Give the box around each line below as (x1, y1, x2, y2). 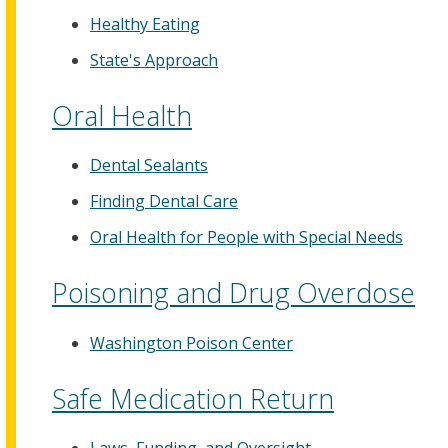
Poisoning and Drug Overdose (52, 274, 415, 312)
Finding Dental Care (90, 190, 238, 213)
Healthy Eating (90, 12, 200, 35)
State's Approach (90, 48, 218, 71)
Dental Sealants (90, 154, 208, 176)
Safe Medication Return (52, 379, 334, 417)
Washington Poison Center (90, 331, 293, 354)
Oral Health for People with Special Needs (90, 226, 403, 249)
